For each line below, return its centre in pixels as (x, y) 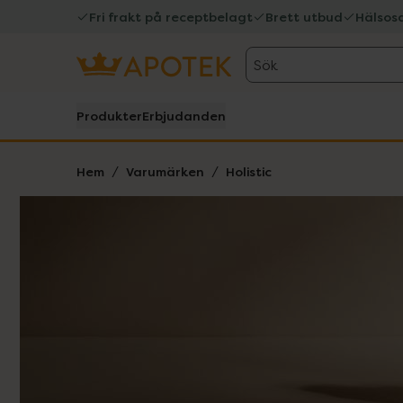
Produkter (109, 116)
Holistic (249, 171)
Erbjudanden (184, 116)
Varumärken (165, 171)
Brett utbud (304, 17)
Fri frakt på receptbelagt (171, 17)
